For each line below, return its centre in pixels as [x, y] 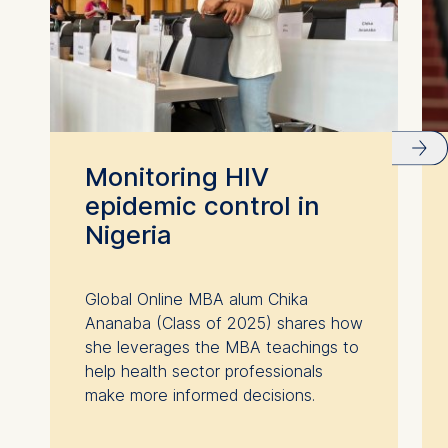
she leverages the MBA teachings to [221, 346]
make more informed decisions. [199, 394]
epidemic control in [202, 205]
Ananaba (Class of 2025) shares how [223, 322]
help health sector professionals [203, 370]
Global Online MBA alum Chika [196, 298]
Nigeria [128, 234]
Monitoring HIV [176, 176]
